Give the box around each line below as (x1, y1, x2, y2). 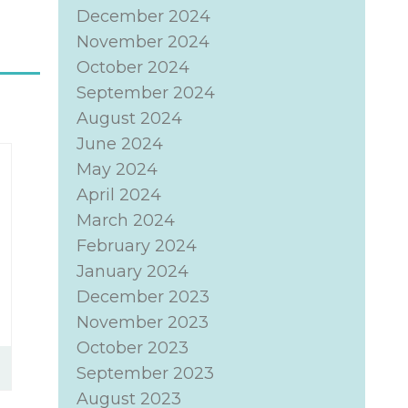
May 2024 (76, 159, 158, 179)
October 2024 (76, 57, 189, 77)
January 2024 (76, 261, 189, 281)
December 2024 (76, 6, 210, 26)
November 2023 (76, 312, 209, 332)
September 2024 (76, 83, 215, 103)
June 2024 (76, 134, 163, 154)
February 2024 (76, 236, 197, 256)
